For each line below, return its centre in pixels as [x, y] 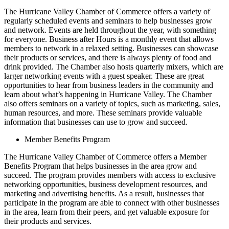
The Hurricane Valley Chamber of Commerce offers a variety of [107, 11]
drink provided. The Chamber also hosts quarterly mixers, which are [114, 66]
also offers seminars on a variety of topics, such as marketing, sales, [112, 103]
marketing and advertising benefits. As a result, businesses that [104, 193]
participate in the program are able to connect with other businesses [112, 202]
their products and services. [48, 221]
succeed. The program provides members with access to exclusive [110, 175]
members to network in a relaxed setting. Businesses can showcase [111, 48]
